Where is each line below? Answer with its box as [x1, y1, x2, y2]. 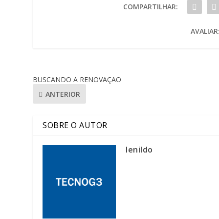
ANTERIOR [45, 89, 81, 99]
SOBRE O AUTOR [43, 120, 108, 131]
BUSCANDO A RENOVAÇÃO [33, 75, 122, 85]
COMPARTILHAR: [123, 2, 178, 12]
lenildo [126, 144, 153, 155]
